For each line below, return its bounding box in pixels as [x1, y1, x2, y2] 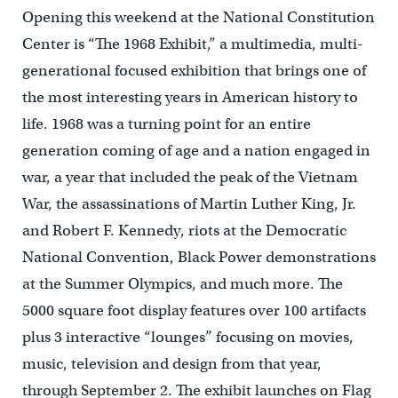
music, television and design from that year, [21, 354, 322, 374]
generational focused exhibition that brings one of [21, 61, 366, 81]
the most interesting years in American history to [21, 88, 358, 107]
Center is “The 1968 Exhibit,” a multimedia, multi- [21, 35, 363, 54]
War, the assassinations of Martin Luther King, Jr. [21, 195, 356, 214]
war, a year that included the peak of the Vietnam [21, 168, 358, 187]
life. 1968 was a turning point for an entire [21, 115, 311, 134]
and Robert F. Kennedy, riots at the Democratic [21, 221, 346, 241]
